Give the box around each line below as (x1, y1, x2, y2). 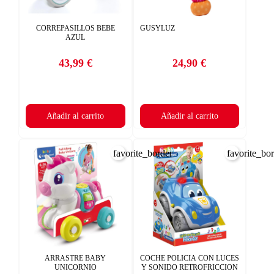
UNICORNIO (54, 262, 97, 272)
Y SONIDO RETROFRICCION (141, 262, 238, 272)
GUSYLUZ (139, 24, 175, 33)
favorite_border (113, 148, 172, 159)
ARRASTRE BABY (45, 253, 106, 262)
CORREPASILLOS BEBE (35, 24, 115, 33)
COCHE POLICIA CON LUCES (139, 253, 239, 262)
